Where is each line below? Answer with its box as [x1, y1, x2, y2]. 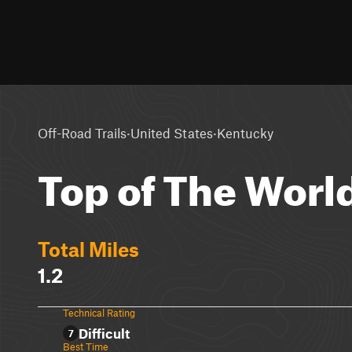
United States [130, 124, 213, 141]
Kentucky [217, 124, 273, 141]
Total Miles [38, 237, 139, 261]
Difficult [79, 325, 130, 341]
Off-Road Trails [38, 124, 126, 141]
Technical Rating [63, 306, 135, 319]
